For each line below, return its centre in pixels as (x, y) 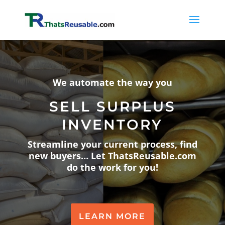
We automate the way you (112, 82)
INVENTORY (113, 124)
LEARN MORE (113, 216)
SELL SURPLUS (112, 106)
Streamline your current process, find (112, 144)
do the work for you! (112, 167)
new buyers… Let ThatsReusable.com (112, 155)
